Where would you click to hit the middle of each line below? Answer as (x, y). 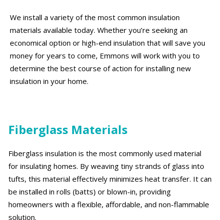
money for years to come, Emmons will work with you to (105, 55)
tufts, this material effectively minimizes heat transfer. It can (110, 179)
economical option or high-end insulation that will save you (108, 43)
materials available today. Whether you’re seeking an (99, 30)
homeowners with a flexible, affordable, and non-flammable (109, 205)
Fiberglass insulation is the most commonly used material (105, 153)
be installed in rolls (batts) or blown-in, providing (90, 192)
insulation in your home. (49, 81)
